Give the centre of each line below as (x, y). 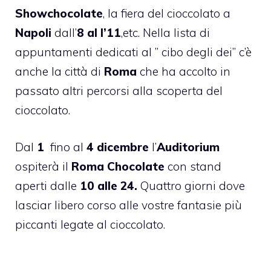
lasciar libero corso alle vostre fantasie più (129, 205)
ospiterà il (43, 166)
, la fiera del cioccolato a (167, 14)
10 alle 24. (109, 185)
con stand (193, 166)
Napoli (33, 33)
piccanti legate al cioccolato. (90, 224)
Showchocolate (59, 14)
